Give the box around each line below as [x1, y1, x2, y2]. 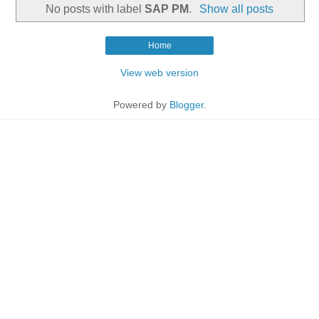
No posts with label [46, 2, 145, 15]
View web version [120, 66, 199, 78]
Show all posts [199, 2, 273, 15]
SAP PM [145, 2, 189, 15]
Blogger [169, 98, 204, 110]
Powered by [113, 98, 169, 110]
